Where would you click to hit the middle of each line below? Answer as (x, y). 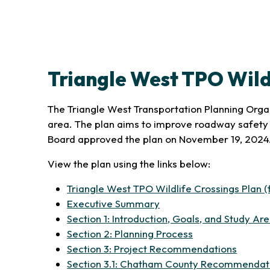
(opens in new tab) (202, 203)
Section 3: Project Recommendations (152, 249)
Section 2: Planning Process (130, 234)
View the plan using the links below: (130, 164)
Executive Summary (114, 203)
